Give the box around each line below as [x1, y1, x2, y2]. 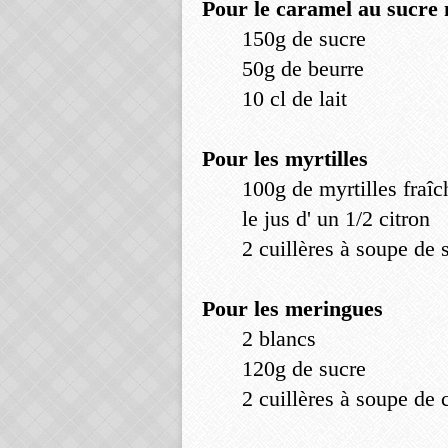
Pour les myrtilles [202, 146, 368, 171]
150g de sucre [242, 26, 366, 51]
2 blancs [242, 326, 316, 351]
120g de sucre [242, 356, 366, 381]
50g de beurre [242, 56, 364, 81]
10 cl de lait [242, 86, 347, 111]
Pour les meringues [202, 296, 383, 321]
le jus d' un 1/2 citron [242, 206, 430, 231]
